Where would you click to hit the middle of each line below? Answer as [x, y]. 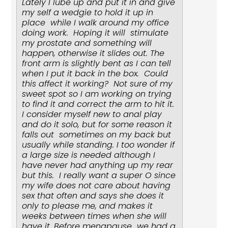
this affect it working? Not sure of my [97, 84]
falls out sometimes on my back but [97, 135]
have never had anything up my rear [98, 165]
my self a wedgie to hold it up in [88, 13]
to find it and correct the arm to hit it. [99, 104]
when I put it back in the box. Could [95, 74]
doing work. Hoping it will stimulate [95, 33]
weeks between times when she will [94, 216]
